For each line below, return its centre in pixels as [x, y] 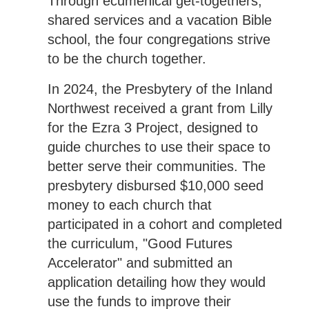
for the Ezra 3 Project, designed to [152, 127]
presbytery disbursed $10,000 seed [155, 185]
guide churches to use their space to [159, 147]
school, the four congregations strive [159, 39]
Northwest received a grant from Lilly [160, 108]
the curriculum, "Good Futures [140, 243]
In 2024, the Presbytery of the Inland [160, 89]
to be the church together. [127, 58]
